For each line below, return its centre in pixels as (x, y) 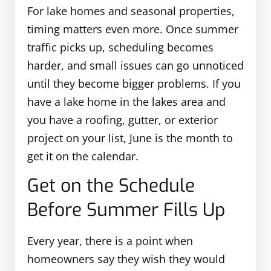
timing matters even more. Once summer (133, 29)
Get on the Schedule (111, 186)
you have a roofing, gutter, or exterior (122, 120)
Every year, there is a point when (110, 241)
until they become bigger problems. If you (134, 84)
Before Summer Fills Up (126, 210)
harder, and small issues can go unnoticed (135, 66)
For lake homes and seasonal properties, (131, 11)
